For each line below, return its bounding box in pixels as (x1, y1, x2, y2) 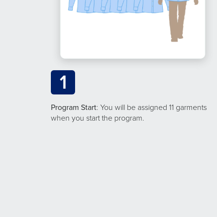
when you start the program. (51, 112, 144, 124)
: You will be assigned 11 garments (96, 102, 207, 113)
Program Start (51, 102, 96, 113)
